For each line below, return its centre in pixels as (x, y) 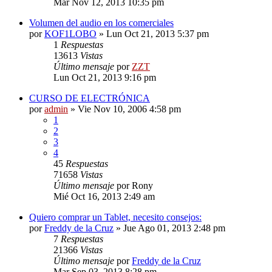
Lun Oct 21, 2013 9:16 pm (105, 77)
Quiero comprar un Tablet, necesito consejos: (115, 217)
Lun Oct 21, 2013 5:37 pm (158, 33)
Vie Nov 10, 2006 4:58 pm (129, 109)
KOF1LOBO (70, 33)
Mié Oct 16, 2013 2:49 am (104, 196)
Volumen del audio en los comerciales (101, 22)
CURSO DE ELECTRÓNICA (90, 98)
